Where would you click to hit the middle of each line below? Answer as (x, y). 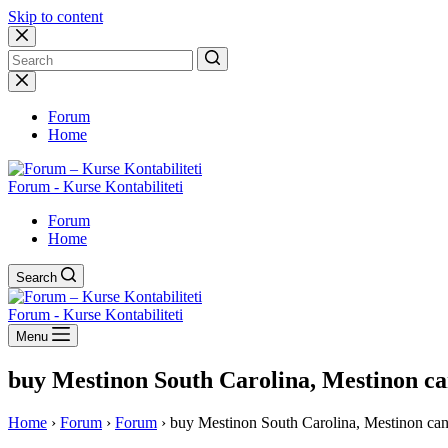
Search (36, 277)
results (27, 96)
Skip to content (55, 16)
